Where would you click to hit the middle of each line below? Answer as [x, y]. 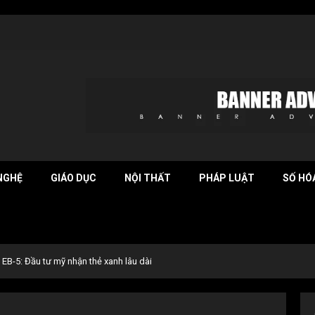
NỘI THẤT [148, 178]
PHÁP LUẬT [227, 178]
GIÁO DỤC [73, 178]
